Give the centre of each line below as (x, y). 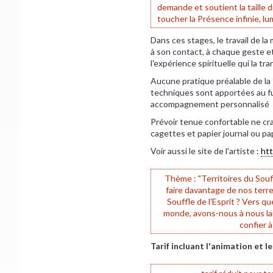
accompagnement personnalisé (210, 104)
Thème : (182, 178)
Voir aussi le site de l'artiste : (205, 151)
